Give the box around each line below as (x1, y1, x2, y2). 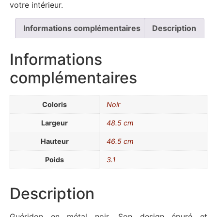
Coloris (42, 100, 67, 109)
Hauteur (40, 137, 69, 146)
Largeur (41, 119, 68, 127)
